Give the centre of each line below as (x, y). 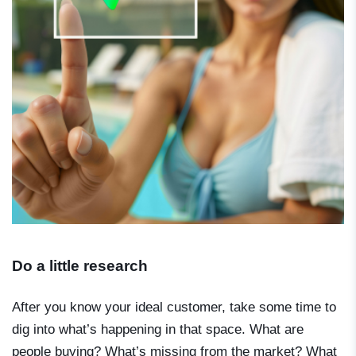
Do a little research (80, 266)
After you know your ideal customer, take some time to (174, 308)
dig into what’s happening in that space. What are (158, 330)
